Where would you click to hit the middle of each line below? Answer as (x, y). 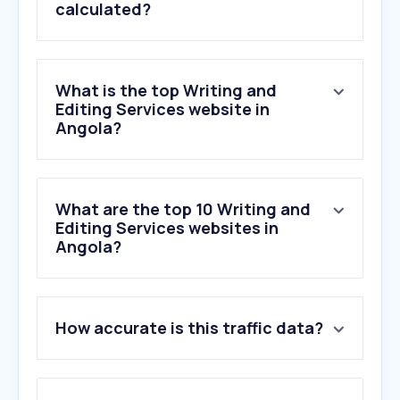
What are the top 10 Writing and (183, 209)
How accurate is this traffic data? (189, 328)
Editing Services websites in (167, 228)
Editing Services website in (162, 109)
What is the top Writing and (166, 91)
